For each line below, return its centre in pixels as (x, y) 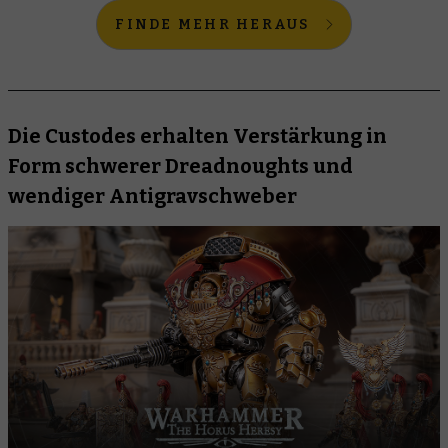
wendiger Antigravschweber (152, 196)
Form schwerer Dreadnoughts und (180, 166)
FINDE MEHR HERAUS (212, 25)
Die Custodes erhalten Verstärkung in (197, 136)
